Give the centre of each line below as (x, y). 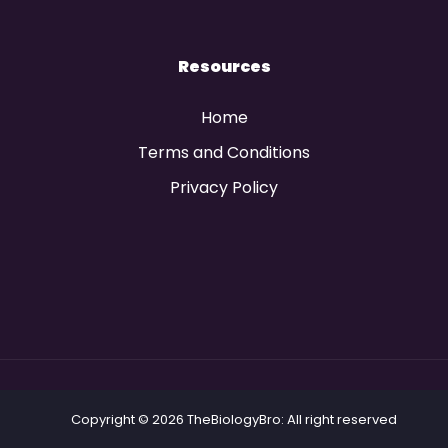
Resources (224, 66)
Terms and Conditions (224, 152)
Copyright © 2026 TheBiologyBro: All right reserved (234, 419)
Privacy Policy (224, 187)
